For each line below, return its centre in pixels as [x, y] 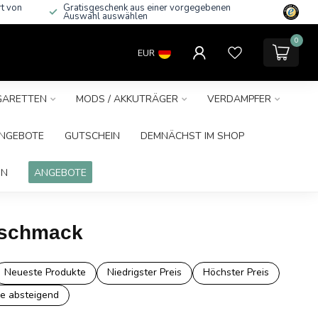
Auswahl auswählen [105, 16]
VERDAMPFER [239, 99]
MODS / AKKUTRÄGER [127, 99]
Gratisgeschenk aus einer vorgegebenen [147, 8]
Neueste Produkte [45, 272]
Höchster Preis [236, 272]
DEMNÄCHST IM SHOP [192, 136]
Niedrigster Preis [144, 272]
